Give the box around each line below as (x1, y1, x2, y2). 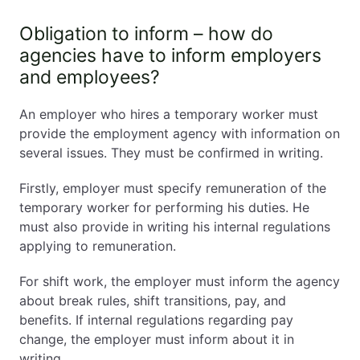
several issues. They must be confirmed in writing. (19, 145, 323, 161)
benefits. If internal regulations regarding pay (19, 312, 293, 328)
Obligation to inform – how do (19, 22, 273, 45)
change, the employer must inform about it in (19, 331, 294, 347)
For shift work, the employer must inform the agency (19, 273, 340, 289)
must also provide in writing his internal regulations (19, 219, 330, 235)
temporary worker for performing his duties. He (19, 199, 309, 215)
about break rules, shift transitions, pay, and (19, 292, 286, 309)
